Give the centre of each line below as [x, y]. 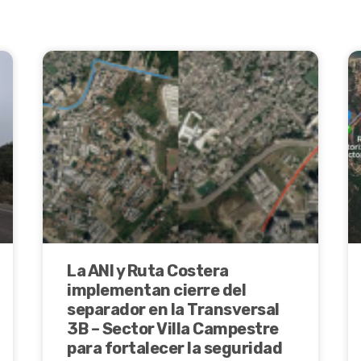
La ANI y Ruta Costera [148, 271]
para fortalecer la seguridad [174, 349]
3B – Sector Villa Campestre [173, 329]
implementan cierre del [156, 290]
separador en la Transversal [173, 310]
